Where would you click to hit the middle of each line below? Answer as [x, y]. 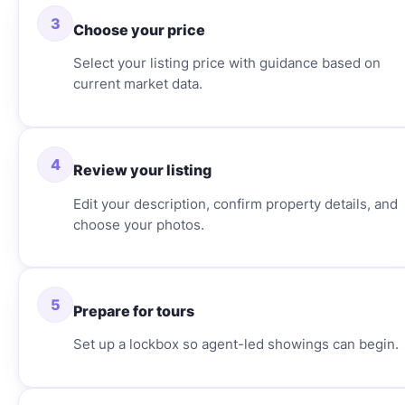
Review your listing [142, 170]
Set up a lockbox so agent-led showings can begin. [236, 344]
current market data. [138, 84]
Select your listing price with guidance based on [227, 63]
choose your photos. [139, 225]
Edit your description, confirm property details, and [235, 204]
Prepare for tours [134, 311]
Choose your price [139, 30]
